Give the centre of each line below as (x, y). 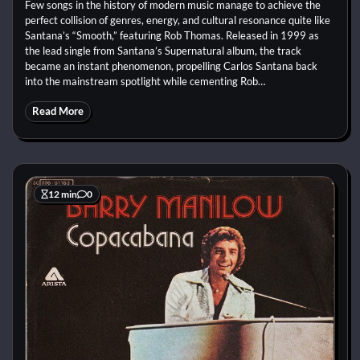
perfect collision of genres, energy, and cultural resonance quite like (178, 20)
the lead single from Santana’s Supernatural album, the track (163, 50)
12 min (63, 194)
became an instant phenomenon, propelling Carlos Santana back (171, 65)
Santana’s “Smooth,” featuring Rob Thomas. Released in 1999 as (172, 35)
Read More (58, 111)
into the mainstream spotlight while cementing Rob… (145, 81)
